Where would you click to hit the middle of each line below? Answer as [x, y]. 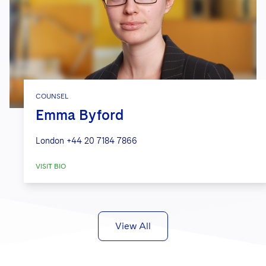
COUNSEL [52, 96]
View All [133, 226]
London [50, 140]
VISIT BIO [51, 166]
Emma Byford [80, 115]
